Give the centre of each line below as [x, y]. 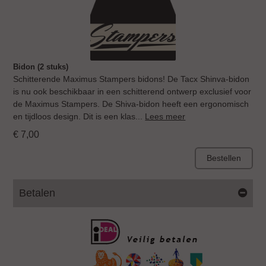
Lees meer [165, 117]
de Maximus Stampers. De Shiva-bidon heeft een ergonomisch [131, 104]
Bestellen [224, 158]
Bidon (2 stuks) [41, 67]
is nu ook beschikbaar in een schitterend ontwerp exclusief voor [132, 92]
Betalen [37, 193]
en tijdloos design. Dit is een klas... [79, 117]
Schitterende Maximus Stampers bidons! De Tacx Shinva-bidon [132, 79]
